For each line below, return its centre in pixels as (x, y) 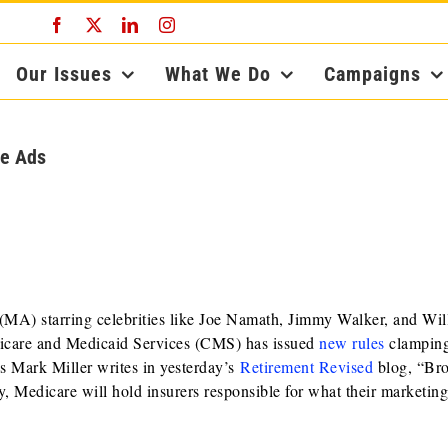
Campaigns (373, 74)
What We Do (218, 74)
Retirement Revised (307, 366)
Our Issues (64, 74)
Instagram (207, 24)
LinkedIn (168, 24)
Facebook (97, 24)
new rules (352, 342)
